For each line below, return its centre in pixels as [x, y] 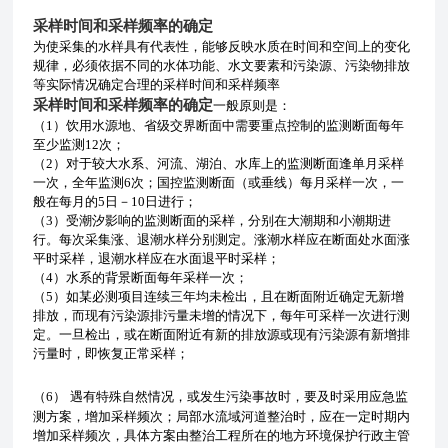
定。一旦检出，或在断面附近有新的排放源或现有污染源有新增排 [222, 334]
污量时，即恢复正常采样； [111, 353]
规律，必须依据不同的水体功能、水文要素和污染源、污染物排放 [222, 65]
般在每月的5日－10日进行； [115, 201]
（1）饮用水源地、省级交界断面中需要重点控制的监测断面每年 [219, 125]
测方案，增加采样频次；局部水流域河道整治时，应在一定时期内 [222, 416]
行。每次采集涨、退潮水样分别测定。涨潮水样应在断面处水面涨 [222, 239]
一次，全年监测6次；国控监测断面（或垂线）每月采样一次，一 [219, 182]
